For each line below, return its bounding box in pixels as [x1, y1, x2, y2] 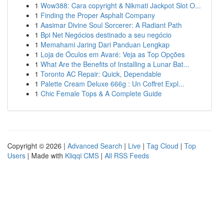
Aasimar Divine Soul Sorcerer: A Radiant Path [41, 20, 182, 30]
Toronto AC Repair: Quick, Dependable [41, 69, 161, 79]
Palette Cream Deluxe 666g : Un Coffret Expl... [41, 79, 184, 88]
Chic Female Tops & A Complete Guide [41, 88, 162, 98]
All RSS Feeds [105, 151, 149, 160]
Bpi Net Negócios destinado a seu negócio [41, 30, 172, 40]
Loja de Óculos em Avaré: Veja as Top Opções [41, 49, 185, 59]
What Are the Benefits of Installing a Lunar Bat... [41, 59, 189, 69]
